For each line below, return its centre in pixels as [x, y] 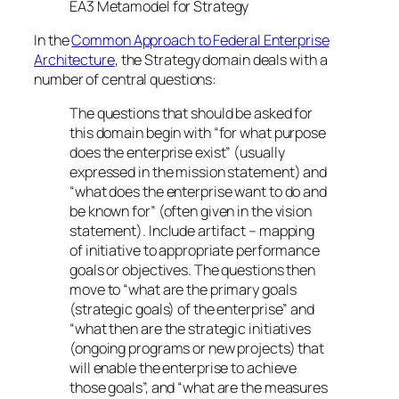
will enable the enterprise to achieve [183, 368]
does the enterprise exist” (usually [177, 153]
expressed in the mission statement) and [199, 172]
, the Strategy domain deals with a [221, 60]
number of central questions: [126, 80]
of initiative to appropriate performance [195, 251]
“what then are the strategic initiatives [190, 329]
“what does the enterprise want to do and [198, 192]
